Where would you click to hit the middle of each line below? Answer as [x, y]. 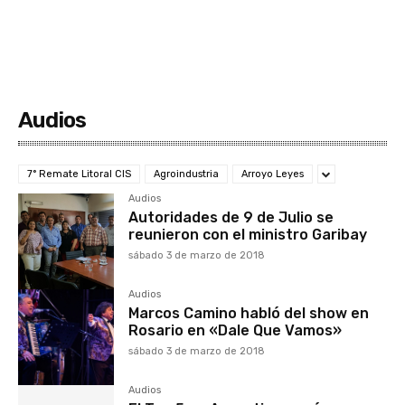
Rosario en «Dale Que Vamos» [235, 331]
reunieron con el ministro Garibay [248, 235]
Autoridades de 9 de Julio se [231, 217]
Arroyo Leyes [273, 174]
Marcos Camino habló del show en [249, 314]
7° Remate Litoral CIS [79, 174]
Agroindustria [186, 174]
